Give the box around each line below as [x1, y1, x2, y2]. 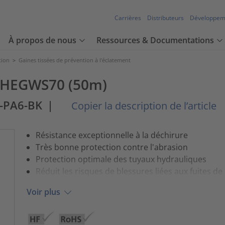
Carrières [115, 14, 141, 23]
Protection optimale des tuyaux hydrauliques [35, 153, 206, 165]
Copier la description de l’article [69, 99, 216, 113]
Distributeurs [147, 14, 184, 23]
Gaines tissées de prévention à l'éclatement [19, 56, 131, 64]
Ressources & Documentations [96, 35, 214, 46]
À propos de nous [9, 35, 76, 46]
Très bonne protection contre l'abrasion [35, 141, 188, 153]
